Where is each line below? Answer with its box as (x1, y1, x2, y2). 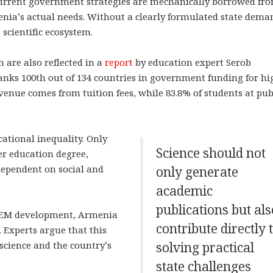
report (105, 55, 133, 68)
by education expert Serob (133, 55, 251, 68)
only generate (155, 163, 238, 180)
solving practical (155, 238, 254, 256)
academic (155, 182, 213, 199)
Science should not (155, 144, 266, 161)
